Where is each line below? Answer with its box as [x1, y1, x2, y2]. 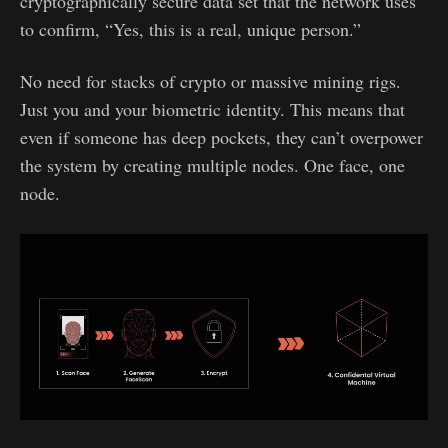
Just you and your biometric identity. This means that [20, 96, 405, 121]
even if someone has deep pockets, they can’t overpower [20, 124, 423, 149]
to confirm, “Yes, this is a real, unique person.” [20, 16, 361, 41]
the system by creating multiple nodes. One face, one [20, 152, 405, 177]
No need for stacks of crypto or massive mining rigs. [20, 68, 401, 93]
